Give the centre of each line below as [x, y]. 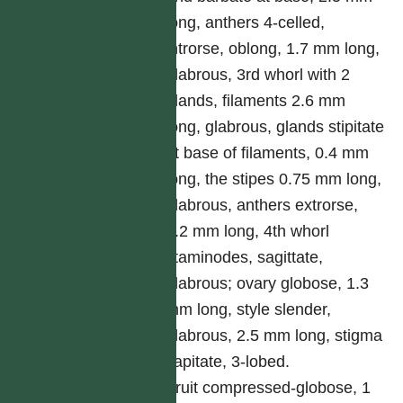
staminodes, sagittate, [245, 257]
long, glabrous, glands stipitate [275, 127]
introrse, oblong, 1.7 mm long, [273, 49]
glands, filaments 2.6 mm [256, 101]
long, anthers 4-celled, [246, 22]
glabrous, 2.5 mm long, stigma [274, 336]
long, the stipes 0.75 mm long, [274, 179]
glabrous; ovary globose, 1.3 [268, 283]
